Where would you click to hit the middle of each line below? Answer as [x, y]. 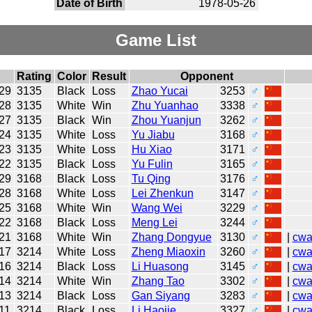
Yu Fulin [152, 164]
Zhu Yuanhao [165, 105]
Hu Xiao [151, 149]
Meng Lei [154, 222]
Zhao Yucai [159, 91]
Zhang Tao [158, 281]
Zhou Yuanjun [166, 120]
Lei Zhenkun [162, 193]
